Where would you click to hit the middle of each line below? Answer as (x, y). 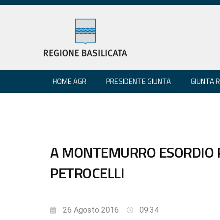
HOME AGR (69, 81)
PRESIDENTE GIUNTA (138, 81)
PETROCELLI (87, 173)
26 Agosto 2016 (91, 210)
